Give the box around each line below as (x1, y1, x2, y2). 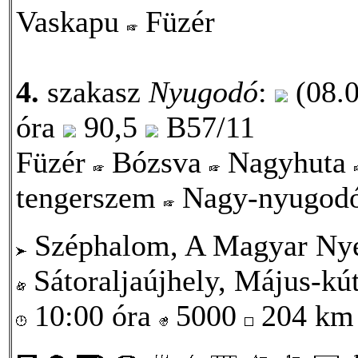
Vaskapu (16, 4, 127, 38)
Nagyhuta (220, 145, 354, 179)
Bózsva (104, 145, 209, 179)
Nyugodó (149, 74, 258, 109)
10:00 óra (26, 298, 159, 332)
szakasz (39, 74, 149, 109)
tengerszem (16, 180, 164, 214)
